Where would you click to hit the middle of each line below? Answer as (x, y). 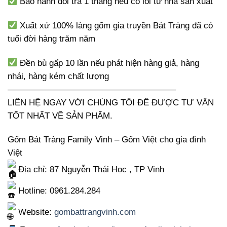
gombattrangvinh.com (95, 212)
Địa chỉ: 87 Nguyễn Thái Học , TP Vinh (90, 170)
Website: (35, 212)
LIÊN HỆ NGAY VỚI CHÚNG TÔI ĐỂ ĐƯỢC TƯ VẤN (111, 102)
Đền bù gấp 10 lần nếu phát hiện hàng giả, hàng (108, 63)
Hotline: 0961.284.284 (58, 191)
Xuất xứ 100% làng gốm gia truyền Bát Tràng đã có (115, 25)
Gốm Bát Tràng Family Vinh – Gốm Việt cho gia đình (107, 140)
